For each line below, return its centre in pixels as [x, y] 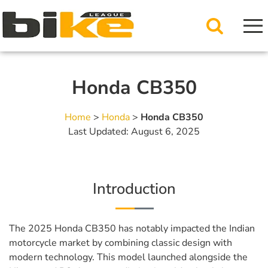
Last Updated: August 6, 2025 [134, 132]
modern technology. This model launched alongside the [128, 257]
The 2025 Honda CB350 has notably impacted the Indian [132, 229]
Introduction [134, 189]
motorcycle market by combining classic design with [121, 243]
